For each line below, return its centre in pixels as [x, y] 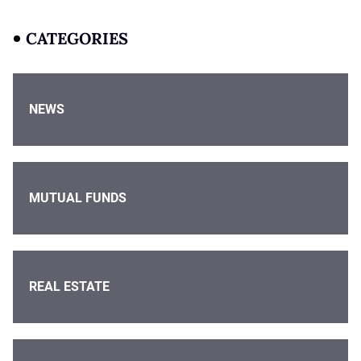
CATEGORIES [77, 38]
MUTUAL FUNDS [78, 198]
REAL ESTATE [69, 287]
